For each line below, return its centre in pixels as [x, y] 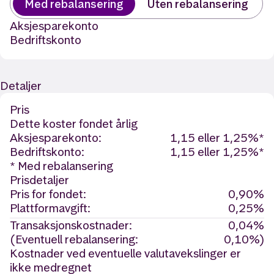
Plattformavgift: [50, 208]
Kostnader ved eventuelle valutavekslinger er [125, 254]
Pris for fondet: [48, 194]
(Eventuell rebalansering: [74, 239]
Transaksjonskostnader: [71, 225]
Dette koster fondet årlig [74, 124]
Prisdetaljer [39, 180]
